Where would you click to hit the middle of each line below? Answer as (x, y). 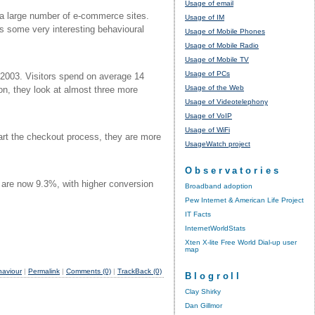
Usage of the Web (214, 87)
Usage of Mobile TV (217, 59)
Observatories (233, 170)
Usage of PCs (207, 73)
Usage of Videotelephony (226, 101)
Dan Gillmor (204, 305)
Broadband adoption (219, 186)
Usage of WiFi (207, 129)
